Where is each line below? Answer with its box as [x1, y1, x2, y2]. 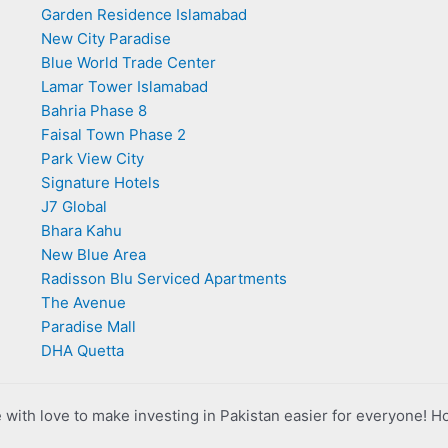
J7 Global [40, 197, 107, 216]
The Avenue [40, 293, 126, 312]
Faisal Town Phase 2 [40, 125, 186, 144]
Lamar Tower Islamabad [40, 77, 208, 96]
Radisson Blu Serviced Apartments [40, 269, 287, 288]
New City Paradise [40, 29, 171, 48]
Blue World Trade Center [40, 53, 216, 72]
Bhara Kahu [40, 221, 122, 240]
